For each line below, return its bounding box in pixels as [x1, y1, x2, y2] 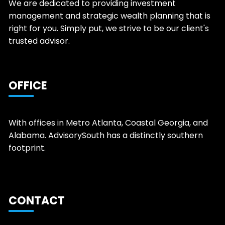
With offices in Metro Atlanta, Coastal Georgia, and [9, 117, 208, 129]
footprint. [9, 142, 46, 154]
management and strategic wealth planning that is [9, 10, 211, 22]
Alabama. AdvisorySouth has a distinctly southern [9, 129, 203, 141]
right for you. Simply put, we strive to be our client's [9, 22, 209, 34]
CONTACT [9, 192, 65, 208]
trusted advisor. [9, 35, 70, 47]
